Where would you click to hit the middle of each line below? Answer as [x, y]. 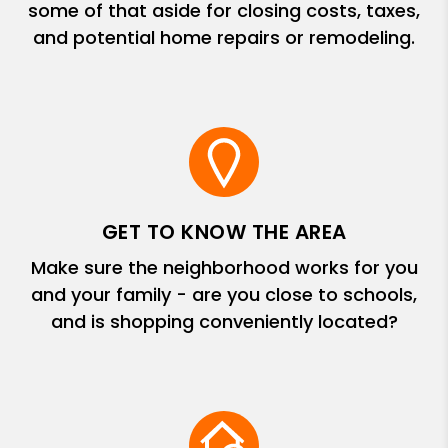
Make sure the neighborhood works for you [224, 267]
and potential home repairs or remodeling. [224, 37]
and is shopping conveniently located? [224, 321]
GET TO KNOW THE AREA [224, 232]
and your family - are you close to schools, [224, 294]
